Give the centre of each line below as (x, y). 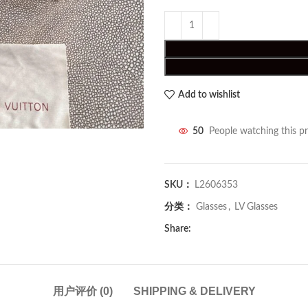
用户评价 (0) (82, 291)
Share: (178, 229)
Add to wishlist (209, 95)
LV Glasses (256, 207)
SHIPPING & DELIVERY (194, 291)
